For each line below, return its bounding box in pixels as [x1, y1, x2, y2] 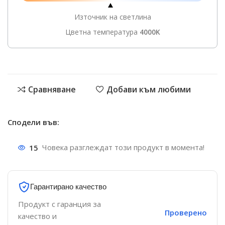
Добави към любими [106, 84, 191, 95]
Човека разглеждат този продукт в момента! [42, 142, 204, 153]
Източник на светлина [74, 12, 151, 22]
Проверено [164, 207, 207, 218]
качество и [18, 211, 57, 221]
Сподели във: [8, 117, 59, 128]
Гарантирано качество [30, 182, 106, 192]
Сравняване [28, 84, 76, 95]
